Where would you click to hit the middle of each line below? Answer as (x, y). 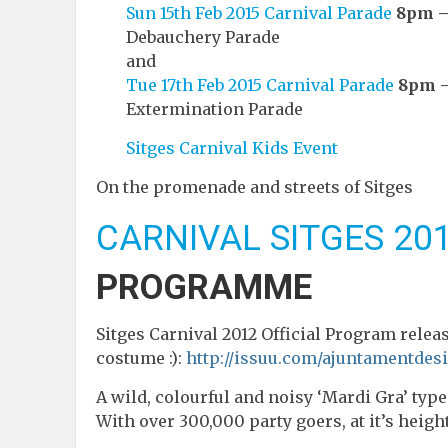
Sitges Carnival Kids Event (232, 147)
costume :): (141, 357)
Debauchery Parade (203, 36)
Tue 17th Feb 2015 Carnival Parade (260, 84)
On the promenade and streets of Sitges (254, 186)
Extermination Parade (214, 108)
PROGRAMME (204, 287)
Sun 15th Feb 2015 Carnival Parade (259, 12)
